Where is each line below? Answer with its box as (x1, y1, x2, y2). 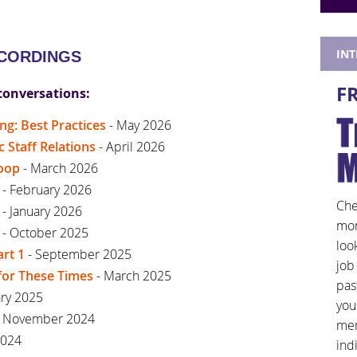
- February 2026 (2, 180, 92, 198)
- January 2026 (2, 202, 82, 220)
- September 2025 (25, 245, 131, 263)
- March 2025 (93, 266, 171, 284)
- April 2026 (96, 137, 165, 155)
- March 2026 (23, 159, 98, 177)
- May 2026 (106, 116, 171, 134)
